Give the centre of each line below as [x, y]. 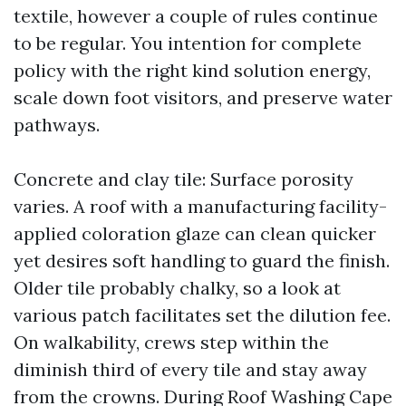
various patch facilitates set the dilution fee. [202, 315]
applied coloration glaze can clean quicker [195, 233]
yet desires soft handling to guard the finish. [202, 261]
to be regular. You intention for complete [188, 43]
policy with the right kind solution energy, [192, 70]
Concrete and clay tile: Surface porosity [184, 179]
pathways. [57, 125]
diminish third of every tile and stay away [190, 369]
